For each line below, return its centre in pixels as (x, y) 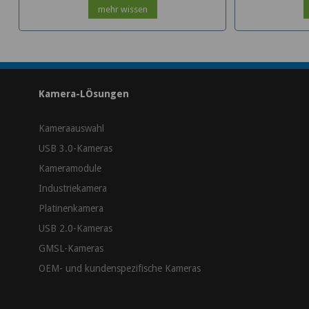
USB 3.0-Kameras (76, 149)
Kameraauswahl (71, 129)
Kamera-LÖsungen (84, 94)
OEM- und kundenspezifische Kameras (120, 269)
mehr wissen (122, 9)
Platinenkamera (71, 209)
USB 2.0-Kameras (76, 229)
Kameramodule (70, 169)
